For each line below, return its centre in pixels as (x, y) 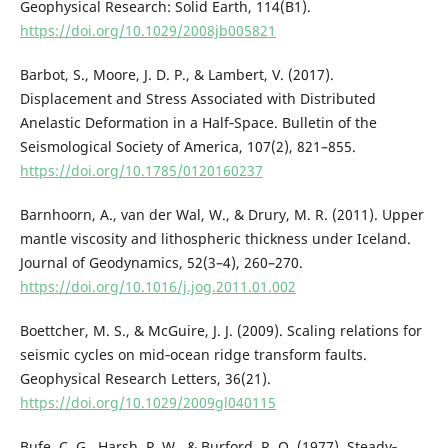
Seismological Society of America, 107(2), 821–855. (187, 146)
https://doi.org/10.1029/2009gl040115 (147, 402)
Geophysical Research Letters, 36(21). (145, 378)
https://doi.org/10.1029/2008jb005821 (147, 30)
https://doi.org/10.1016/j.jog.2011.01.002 (157, 286)
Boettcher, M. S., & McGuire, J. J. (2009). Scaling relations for (220, 330)
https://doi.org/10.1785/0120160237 (141, 170)
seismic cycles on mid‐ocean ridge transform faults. (193, 354)
